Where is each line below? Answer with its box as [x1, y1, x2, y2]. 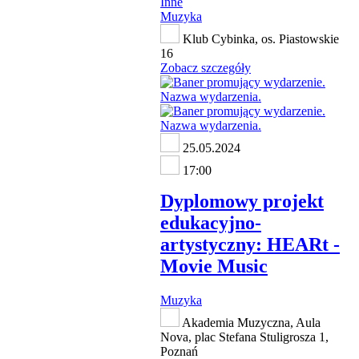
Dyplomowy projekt [160, 190, 324, 212]
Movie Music [160, 255, 268, 276]
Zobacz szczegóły [160, 60, 251, 75]
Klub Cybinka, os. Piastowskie [179, 31, 339, 46]
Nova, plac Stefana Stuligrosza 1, [160, 329, 329, 344]
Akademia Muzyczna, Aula [179, 315, 321, 329]
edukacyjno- [160, 212, 261, 233]
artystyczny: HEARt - [160, 233, 340, 255]
